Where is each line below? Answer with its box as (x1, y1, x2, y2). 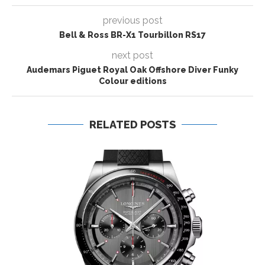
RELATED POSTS (89, 118, 176, 131)
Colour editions (98, 76, 167, 86)
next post (112, 49, 153, 61)
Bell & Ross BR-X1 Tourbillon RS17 (59, 30, 206, 40)
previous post (102, 14, 163, 26)
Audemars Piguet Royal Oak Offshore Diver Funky (27, 64, 238, 75)
